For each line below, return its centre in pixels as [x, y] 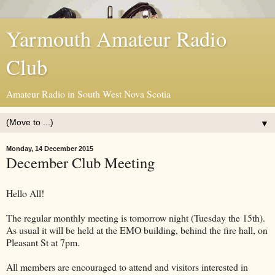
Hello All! [25, 193]
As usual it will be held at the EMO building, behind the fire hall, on [137, 230]
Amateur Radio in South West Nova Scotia [88, 94]
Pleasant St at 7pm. [43, 242]
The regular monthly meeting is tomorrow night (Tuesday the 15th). [136, 217]
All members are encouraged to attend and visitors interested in [127, 266]
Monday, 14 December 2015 [50, 149]
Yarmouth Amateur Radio [116, 39]
